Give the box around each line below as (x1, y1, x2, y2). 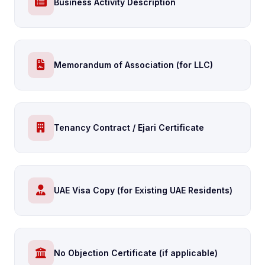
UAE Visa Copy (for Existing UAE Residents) (54, 185, 232, 195)
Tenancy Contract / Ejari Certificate (54, 122, 204, 132)
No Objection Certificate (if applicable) (54, 248, 218, 258)
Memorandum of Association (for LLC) (54, 60, 213, 70)
